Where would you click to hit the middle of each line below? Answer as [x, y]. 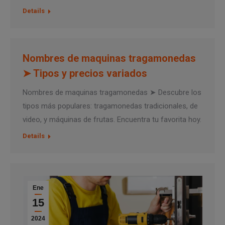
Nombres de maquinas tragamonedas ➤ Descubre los [112, 92]
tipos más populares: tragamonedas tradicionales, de [110, 106]
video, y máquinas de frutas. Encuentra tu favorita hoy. [112, 119]
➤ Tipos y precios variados [85, 73]
